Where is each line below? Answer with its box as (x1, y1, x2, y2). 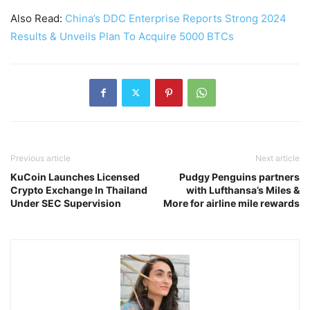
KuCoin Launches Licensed (10, 170, 140, 183)
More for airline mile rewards (163, 197, 300, 209)
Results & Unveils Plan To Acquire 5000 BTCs (10, 29, 234, 43)
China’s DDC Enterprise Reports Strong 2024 (65, 11, 286, 25)
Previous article (10, 152, 71, 163)
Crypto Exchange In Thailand (10, 183, 147, 196)
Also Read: (10, 11, 65, 25)
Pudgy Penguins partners (179, 170, 300, 183)
